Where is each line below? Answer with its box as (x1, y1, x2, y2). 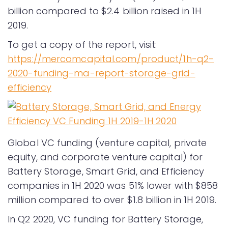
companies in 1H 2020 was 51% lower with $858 (8, 179, 218, 192)
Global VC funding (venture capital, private (8, 136, 207, 149)
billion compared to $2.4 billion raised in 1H (8, 5, 202, 17)
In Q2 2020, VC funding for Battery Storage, (8, 213, 204, 225)
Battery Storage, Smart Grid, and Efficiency (8, 165, 205, 178)
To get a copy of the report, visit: (8, 38, 157, 51)
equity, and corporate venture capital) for (8, 151, 203, 163)
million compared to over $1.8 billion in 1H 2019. (8, 193, 216, 206)
